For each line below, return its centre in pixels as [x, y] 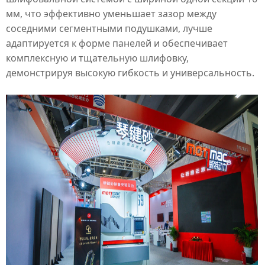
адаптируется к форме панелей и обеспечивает [117, 43]
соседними [33, 28]
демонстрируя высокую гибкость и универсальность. [130, 72]
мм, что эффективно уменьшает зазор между [111, 13]
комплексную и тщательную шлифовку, [97, 58]
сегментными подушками [119, 28]
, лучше [195, 28]
